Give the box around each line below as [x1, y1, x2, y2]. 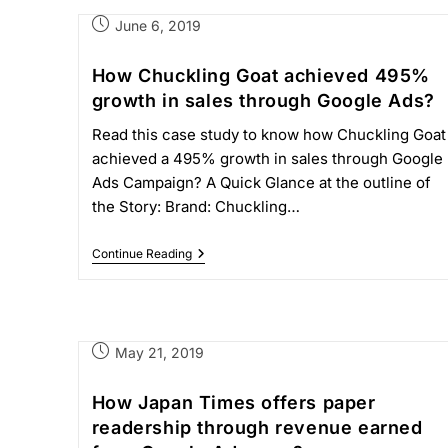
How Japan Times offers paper [91, 392, 376, 413]
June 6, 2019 [114, 17, 201, 34]
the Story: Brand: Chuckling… [91, 197, 300, 216]
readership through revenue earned [91, 417, 423, 438]
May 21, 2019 [114, 344, 204, 361]
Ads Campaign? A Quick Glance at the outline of [91, 173, 431, 192]
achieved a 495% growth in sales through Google [91, 149, 443, 168]
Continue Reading [91, 246, 192, 261]
